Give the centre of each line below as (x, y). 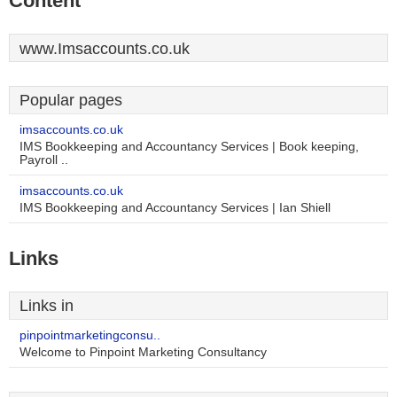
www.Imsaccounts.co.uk (105, 49)
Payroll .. (44, 160)
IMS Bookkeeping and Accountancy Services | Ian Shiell (175, 208)
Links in (47, 306)
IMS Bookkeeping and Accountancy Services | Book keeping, (189, 147)
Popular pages (71, 100)
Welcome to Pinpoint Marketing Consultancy (143, 352)
